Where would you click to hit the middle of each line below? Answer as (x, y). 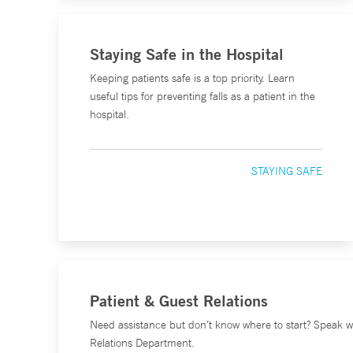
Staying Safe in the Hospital (187, 54)
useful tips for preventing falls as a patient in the (203, 96)
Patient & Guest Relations (179, 301)
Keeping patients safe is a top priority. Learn (192, 78)
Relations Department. (142, 343)
